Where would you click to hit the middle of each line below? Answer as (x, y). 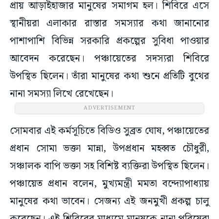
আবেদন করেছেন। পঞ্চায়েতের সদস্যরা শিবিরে (109, 59)
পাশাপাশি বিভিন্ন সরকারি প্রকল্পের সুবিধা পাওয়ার (109, 41)
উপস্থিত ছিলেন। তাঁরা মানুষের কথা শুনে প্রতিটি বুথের (109, 77)
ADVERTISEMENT (109, 108)
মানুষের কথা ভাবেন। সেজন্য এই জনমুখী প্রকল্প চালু (109, 202)
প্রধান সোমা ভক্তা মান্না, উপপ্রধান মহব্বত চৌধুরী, (109, 149)
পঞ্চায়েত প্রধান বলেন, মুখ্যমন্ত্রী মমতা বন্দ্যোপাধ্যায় (109, 184)
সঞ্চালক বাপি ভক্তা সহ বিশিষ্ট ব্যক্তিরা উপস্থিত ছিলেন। (109, 166)
